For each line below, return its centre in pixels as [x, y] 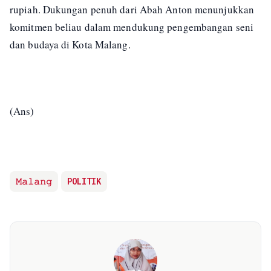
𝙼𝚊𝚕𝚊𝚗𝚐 [34, 182]
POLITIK [84, 182]
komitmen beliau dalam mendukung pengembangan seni [132, 27]
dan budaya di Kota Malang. [70, 45]
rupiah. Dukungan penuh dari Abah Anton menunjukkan [132, 10]
